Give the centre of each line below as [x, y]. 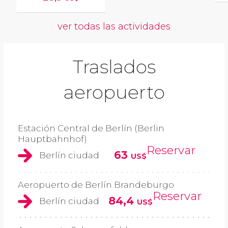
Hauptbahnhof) [52, 139]
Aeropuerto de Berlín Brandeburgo [96, 184]
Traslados [114, 67]
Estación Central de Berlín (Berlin [91, 129]
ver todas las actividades [114, 26]
